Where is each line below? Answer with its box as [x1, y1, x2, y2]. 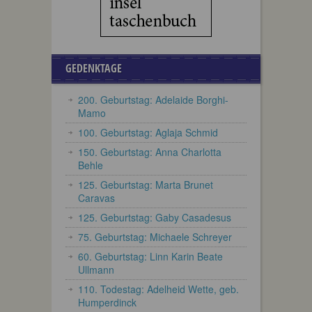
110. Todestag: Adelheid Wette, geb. [78, 282, 239, 296]
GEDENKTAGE [65, 61, 122, 76]
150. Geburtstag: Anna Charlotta [78, 145, 221, 159]
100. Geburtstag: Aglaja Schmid [78, 125, 218, 139]
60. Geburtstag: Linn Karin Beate [78, 249, 223, 263]
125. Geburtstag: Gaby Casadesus [78, 210, 231, 224]
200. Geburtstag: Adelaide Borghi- [78, 93, 228, 107]
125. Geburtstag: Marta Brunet [78, 178, 213, 192]
